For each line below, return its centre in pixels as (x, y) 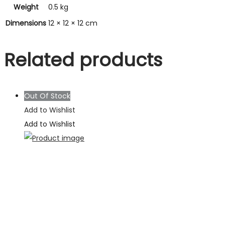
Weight (26, 7)
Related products (83, 60)
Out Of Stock (47, 96)
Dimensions (26, 23)
